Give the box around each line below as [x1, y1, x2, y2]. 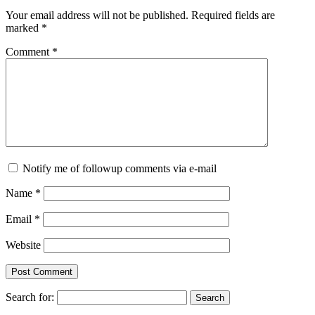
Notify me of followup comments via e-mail [22, 162, 217, 174]
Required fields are [191, 8, 275, 21]
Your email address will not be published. [6, 8, 188, 21]
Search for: [6, 290, 54, 303]
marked [6, 21, 41, 34]
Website [6, 238, 41, 251]
